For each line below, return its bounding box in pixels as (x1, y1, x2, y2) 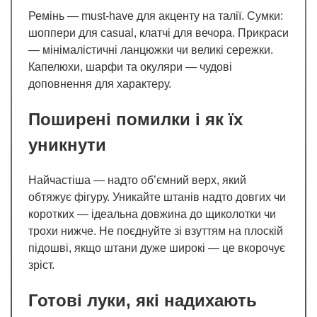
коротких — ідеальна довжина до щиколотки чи (28, 207, 276, 220)
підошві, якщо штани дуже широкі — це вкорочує (28, 241, 285, 254)
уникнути (28, 134, 106, 154)
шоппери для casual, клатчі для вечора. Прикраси (28, 26, 289, 39)
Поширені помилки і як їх (28, 109, 243, 129)
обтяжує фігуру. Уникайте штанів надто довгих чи (28, 190, 286, 203)
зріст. (28, 258, 54, 271)
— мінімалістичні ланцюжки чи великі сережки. (28, 43, 273, 56)
